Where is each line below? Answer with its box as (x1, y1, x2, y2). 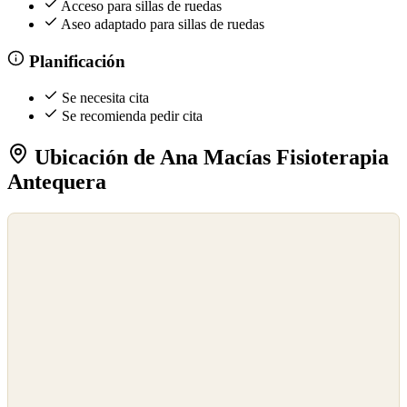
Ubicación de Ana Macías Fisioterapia (29, 144, 389, 169)
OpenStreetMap (14, 235, 81, 249)
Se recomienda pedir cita (62, 108, 203, 124)
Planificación (24, 51, 125, 71)
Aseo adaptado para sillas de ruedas (61, 15, 264, 32)
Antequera (7, 169, 106, 194)
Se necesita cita (62, 90, 149, 106)
